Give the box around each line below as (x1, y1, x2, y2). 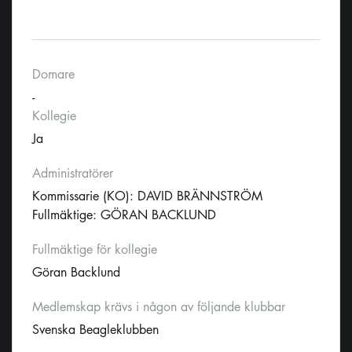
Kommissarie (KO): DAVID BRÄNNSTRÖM (32, 188, 262, 205)
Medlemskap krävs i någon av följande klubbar (32, 299, 285, 316)
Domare (32, 66, 75, 83)
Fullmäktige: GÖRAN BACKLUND (32, 207, 216, 224)
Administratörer (32, 165, 113, 182)
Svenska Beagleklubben (32, 321, 159, 339)
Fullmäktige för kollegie (32, 241, 157, 258)
